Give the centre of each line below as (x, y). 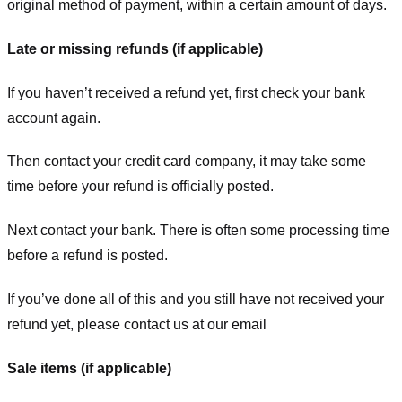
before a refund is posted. (87, 256)
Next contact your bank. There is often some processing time (198, 231)
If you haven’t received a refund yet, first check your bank (186, 92)
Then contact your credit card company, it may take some (187, 162)
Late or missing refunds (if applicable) (135, 48)
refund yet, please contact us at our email (137, 324)
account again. (54, 118)
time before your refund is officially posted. (140, 187)
